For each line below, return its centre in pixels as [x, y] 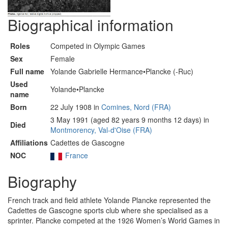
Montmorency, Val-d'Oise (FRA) [101, 130]
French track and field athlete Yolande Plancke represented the [109, 200]
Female [63, 59]
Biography [42, 181]
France [76, 155]
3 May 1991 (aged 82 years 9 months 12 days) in [130, 120]
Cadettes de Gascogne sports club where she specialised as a [108, 210]
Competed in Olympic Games [98, 46]
